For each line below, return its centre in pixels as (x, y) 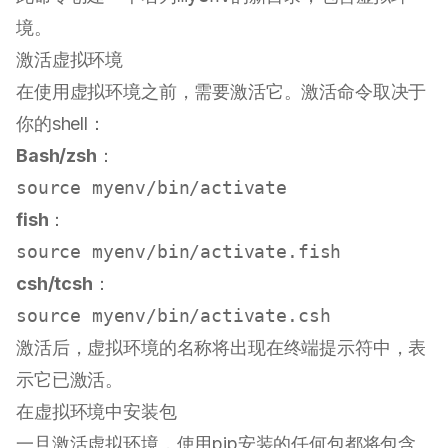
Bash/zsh (56, 156)
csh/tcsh (54, 284)
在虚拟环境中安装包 (96, 412)
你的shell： (61, 124)
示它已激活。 (70, 380)
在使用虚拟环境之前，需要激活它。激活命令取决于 (221, 92)
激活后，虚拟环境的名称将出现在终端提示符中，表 (221, 348)
